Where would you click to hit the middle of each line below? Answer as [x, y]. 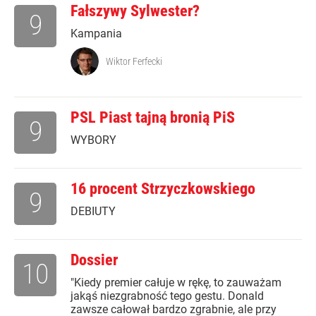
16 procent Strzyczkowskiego [163, 189]
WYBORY [93, 140]
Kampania [96, 34]
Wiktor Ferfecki [134, 62]
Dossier [94, 260]
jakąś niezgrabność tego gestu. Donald [167, 296]
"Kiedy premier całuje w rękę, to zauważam [176, 283]
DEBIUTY [93, 212]
